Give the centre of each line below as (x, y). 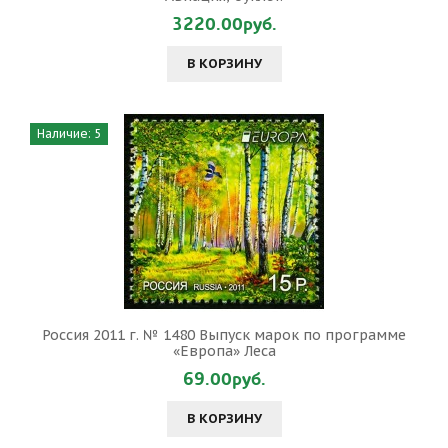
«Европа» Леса (224, 351)
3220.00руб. (224, 24)
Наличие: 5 (69, 133)
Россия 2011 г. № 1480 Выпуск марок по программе (224, 335)
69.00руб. (224, 379)
